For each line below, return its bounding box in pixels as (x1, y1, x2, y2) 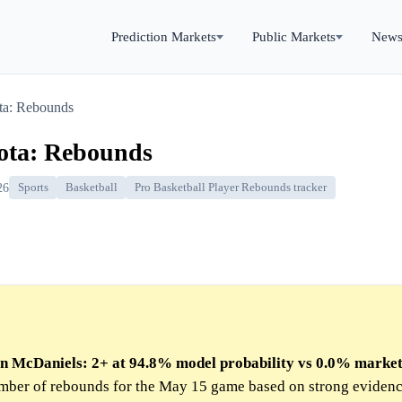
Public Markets (252, 29, 336, 44)
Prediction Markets (111, 29, 216, 44)
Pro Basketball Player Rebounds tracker (134, 181, 327, 195)
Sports (17, 181, 48, 195)
